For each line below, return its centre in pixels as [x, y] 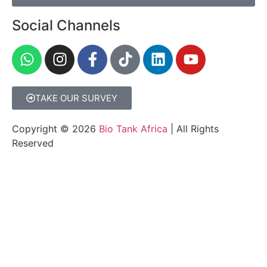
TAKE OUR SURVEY [76, 98]
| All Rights [193, 128]
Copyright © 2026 [54, 128]
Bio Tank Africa [132, 128]
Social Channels [66, 25]
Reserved [33, 143]
